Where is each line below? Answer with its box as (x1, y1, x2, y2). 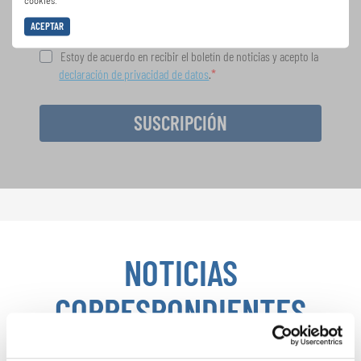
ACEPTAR (31, 19, 64, 33)
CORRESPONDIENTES (55, 288, 306, 332)
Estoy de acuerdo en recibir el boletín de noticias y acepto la (60, 48, 319, 64)
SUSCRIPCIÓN (134, 110, 227, 135)
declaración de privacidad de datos (59, 65, 210, 81)
